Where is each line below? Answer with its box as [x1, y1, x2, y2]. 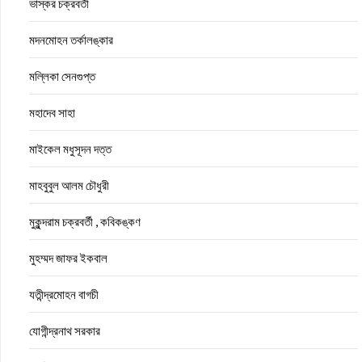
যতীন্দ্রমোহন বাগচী [29, 287, 99, 301]
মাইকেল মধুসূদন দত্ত [29, 141, 112, 156]
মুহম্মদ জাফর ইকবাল [29, 250, 107, 265]
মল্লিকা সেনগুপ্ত [29, 69, 95, 83]
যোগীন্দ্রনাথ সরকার [29, 323, 100, 338]
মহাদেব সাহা [29, 105, 75, 120]
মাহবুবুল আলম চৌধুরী [29, 178, 109, 192]
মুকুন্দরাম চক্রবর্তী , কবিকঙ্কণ [29, 214, 141, 229]
